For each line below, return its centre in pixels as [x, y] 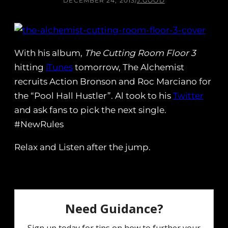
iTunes [59, 67]
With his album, [49, 53]
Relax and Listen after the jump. [82, 147]
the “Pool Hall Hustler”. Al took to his [94, 96]
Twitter [188, 96]
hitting [30, 67]
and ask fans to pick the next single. [90, 110]
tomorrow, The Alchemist [129, 67]
